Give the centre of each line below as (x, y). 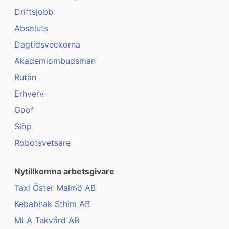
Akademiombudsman (55, 61)
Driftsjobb (34, 12)
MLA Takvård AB (47, 221)
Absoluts (31, 28)
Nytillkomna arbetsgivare (64, 171)
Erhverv (29, 94)
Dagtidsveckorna (47, 45)
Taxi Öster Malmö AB (55, 188)
